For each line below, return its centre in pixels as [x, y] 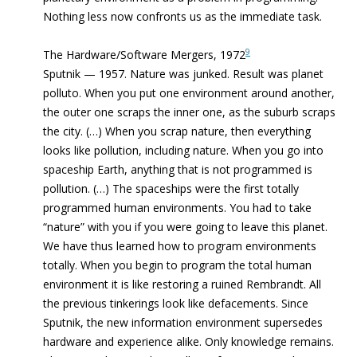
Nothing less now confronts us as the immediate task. [184, 16]
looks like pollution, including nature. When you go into [183, 150]
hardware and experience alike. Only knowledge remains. [188, 341]
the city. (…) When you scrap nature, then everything [177, 131]
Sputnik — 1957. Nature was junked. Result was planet [183, 74]
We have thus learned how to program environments [180, 246]
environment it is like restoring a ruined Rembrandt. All [182, 284]
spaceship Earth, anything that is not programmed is [178, 169]
